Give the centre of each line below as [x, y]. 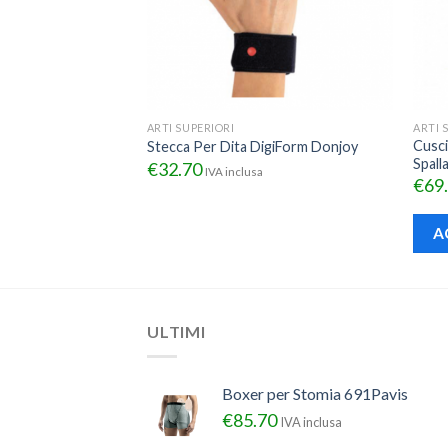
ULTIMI [176, 332]
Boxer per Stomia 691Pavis [315, 393]
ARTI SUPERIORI [190, 127]
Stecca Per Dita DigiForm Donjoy [252, 147]
